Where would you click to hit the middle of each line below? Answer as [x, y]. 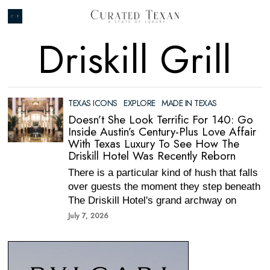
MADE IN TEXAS [189, 103]
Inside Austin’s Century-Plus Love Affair [162, 132]
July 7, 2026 [89, 216]
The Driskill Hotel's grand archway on [152, 200]
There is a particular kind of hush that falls [163, 173]
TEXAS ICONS [93, 103]
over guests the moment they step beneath [165, 187]
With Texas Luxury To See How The [154, 144]
